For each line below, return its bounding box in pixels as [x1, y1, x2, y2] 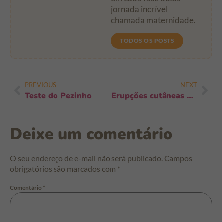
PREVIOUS [25, 80, 56, 89]
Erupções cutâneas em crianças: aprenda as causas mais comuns [186, 90, 193, 101]
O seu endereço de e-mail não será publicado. [10, 153, 163, 163]
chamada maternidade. [111, 15, 196, 26]
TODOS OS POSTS [120, 36, 174, 44]
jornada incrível [111, 4, 167, 15]
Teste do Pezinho [25, 90, 92, 101]
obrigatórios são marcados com [10, 164, 117, 173]
